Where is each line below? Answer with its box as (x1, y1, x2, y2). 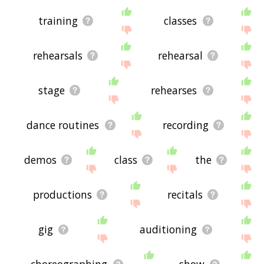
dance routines (27, 118, 100, 133)
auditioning (140, 222, 197, 237)
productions (32, 187, 92, 202)
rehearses (151, 83, 197, 98)
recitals (167, 187, 203, 202)
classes (164, 14, 197, 28)
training (38, 14, 78, 28)
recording (162, 118, 209, 133)
